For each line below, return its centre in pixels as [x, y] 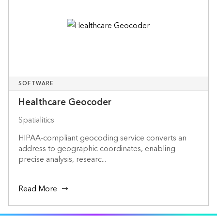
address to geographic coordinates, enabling [97, 148]
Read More [38, 189]
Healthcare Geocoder [65, 102]
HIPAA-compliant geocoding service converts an [102, 138]
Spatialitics [36, 120]
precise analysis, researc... [62, 159]
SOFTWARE [36, 83]
